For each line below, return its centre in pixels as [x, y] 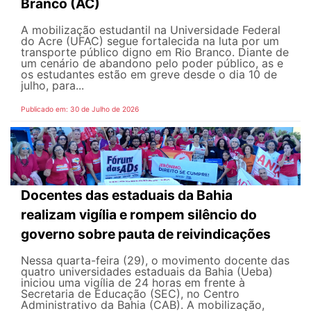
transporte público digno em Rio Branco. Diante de [155, 52]
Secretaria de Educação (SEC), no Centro [130, 293]
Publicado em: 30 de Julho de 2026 [80, 109]
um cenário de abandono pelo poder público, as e [152, 64]
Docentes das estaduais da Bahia [127, 195]
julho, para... [52, 86]
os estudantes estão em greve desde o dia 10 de [149, 75]
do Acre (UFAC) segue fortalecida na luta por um [150, 41]
